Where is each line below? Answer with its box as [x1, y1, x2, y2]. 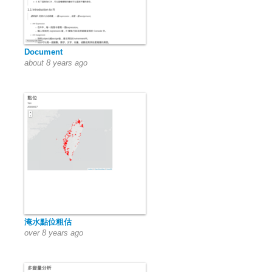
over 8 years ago [24, 228, 83, 237]
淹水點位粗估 [24, 217, 72, 226]
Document [24, 47, 63, 56]
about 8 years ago [24, 58, 87, 67]
